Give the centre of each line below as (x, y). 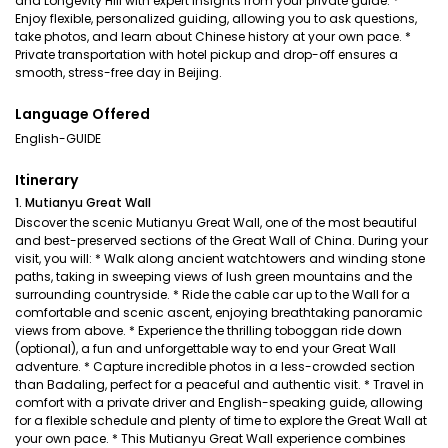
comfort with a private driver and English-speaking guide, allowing (219, 402)
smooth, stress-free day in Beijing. (118, 72)
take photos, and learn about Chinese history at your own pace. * (213, 36)
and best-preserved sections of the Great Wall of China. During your (221, 240)
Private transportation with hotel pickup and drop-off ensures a (206, 54)
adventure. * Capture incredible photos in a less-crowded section (215, 366)
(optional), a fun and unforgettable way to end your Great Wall (205, 348)
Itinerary (46, 180)
